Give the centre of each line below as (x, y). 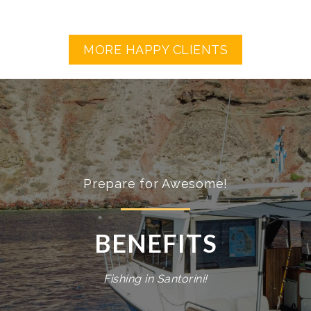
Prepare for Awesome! (155, 184)
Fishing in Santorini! (155, 279)
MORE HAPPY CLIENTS (155, 50)
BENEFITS (155, 243)
